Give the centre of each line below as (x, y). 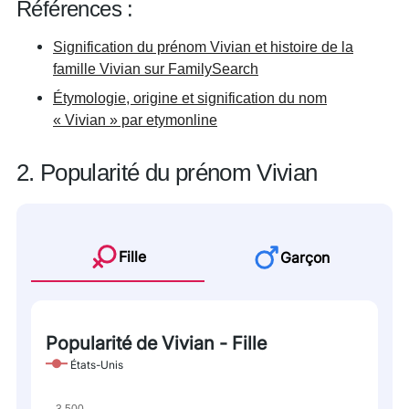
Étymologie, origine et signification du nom (190, 98)
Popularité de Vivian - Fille (156, 343)
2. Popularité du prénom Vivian (167, 173)
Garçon (305, 257)
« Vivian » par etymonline (135, 120)
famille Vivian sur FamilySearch (156, 68)
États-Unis (97, 365)
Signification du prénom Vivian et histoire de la (203, 47)
